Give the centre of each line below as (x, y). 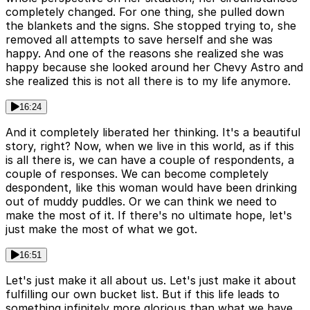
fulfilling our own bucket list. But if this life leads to (143, 294)
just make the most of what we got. (101, 229)
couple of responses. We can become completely (137, 174)
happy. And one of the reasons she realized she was (145, 54)
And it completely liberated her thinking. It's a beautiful (153, 133)
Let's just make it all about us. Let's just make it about (151, 281)
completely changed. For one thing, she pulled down (145, 12)
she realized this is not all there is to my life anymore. (148, 81)
